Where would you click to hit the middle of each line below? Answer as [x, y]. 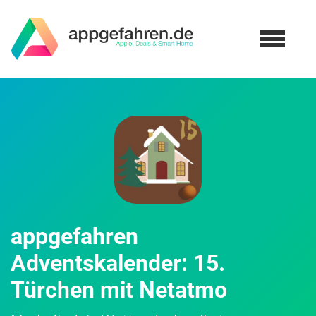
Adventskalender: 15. [118, 263]
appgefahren [74, 236]
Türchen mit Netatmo [119, 290]
